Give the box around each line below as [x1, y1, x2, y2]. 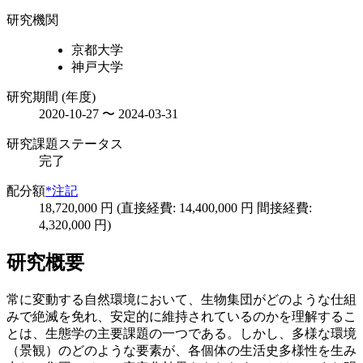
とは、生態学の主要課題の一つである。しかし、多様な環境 [6, 327, 357, 341]
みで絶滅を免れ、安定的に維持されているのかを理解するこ [6, 310, 357, 324]
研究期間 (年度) [6, 89, 96, 104]
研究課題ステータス [6, 136, 123, 151]
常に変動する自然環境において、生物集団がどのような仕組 [6, 293, 357, 307]
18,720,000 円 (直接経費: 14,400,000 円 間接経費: [39, 200, 312, 215]
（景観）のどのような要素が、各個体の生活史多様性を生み [6, 344, 357, 358]
